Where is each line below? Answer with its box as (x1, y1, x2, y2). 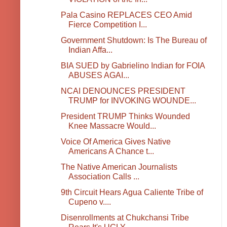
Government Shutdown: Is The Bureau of (60, 36, 207, 45)
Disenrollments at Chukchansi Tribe (60, 213, 189, 222)
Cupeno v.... (68, 198, 111, 207)
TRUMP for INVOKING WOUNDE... (68, 96, 196, 105)
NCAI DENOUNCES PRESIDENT (60, 87, 185, 96)
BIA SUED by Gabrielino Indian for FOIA (60, 61, 205, 70)
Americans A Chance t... (68, 147, 154, 156)
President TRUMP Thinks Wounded (60, 112, 190, 121)
